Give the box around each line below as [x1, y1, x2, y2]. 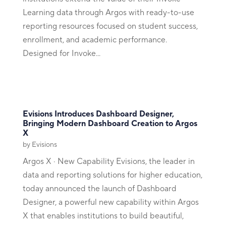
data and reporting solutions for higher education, [22, 170, 202, 180]
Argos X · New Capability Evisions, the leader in [22, 156, 195, 166]
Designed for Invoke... [22, 48, 100, 59]
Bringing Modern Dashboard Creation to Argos [22, 119, 197, 129]
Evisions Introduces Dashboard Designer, [22, 109, 174, 119]
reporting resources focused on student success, [22, 21, 198, 31]
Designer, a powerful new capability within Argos [22, 197, 199, 207]
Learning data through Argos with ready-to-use [22, 8, 194, 18]
